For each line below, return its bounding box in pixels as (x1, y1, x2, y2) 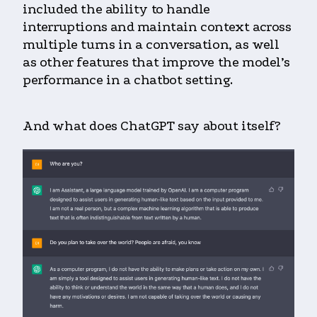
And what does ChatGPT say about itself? (23, 117, 284, 134)
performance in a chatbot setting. (23, 71, 233, 88)
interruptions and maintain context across (23, 18, 292, 35)
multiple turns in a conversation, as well (23, 36, 279, 52)
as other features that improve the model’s (23, 54, 290, 70)
